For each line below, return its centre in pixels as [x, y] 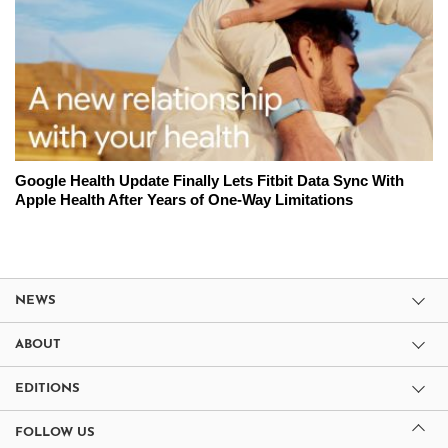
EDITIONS [47, 388]
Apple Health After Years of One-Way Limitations [184, 199]
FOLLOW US [55, 432]
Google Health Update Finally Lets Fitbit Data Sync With [209, 180]
